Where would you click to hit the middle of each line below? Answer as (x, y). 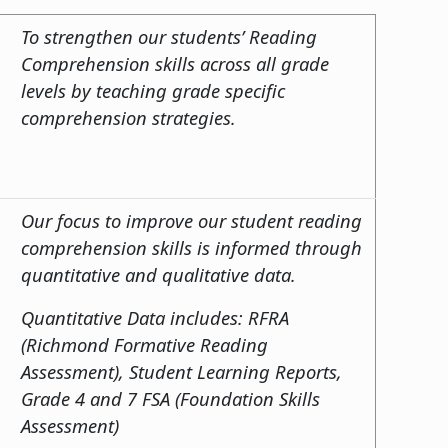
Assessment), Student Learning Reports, (181, 371)
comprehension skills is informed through (191, 247)
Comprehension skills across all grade (175, 63)
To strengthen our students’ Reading (169, 36)
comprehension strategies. (131, 117)
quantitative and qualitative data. (161, 274)
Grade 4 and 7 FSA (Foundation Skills (170, 398)
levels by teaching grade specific (153, 90)
